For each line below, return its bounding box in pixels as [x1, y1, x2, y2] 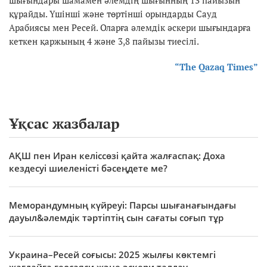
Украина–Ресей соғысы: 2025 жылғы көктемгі [9, 248, 216, 260]
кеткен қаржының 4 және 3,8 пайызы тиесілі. [9, 35, 199, 47]
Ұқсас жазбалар [9, 113, 120, 133]
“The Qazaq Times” [175, 60, 258, 73]
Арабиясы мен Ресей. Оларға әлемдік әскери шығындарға [9, 21, 251, 33]
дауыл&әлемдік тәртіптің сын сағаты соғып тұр [9, 211, 223, 223]
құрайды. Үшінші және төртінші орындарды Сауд [9, 7, 217, 20]
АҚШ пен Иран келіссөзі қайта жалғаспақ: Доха [9, 149, 225, 162]
